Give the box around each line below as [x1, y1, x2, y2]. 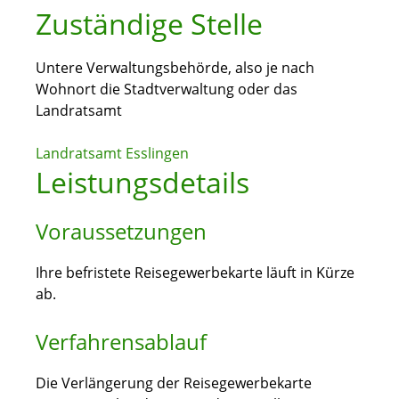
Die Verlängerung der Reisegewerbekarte [36, 373, 312, 394]
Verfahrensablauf [36, 327, 207, 357]
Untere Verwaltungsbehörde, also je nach [36, 58, 314, 78]
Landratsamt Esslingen [36, 143, 189, 164]
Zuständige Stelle [36, 4, 263, 44]
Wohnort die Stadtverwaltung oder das [36, 79, 297, 100]
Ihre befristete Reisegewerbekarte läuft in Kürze [36, 263, 354, 283]
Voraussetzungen [36, 216, 207, 247]
